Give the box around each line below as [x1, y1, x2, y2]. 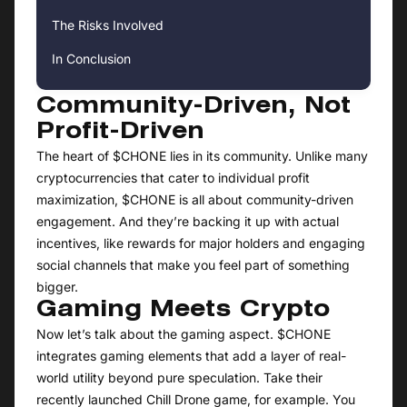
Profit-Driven [36, 123, 204, 144]
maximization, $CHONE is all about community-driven [36, 192, 353, 208]
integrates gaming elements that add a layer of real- [36, 348, 346, 364]
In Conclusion [52, 51, 131, 67]
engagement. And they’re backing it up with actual [36, 213, 339, 230]
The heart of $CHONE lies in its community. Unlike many [36, 148, 368, 164]
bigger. [36, 279, 78, 295]
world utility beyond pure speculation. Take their [36, 370, 323, 386]
